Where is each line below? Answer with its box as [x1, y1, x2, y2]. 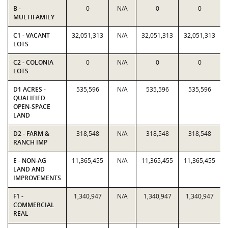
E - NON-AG [13, 156, 46, 165]
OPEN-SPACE [13, 102, 50, 111]
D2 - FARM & [13, 129, 49, 138]
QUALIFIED [13, 94, 45, 102]
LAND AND [13, 165, 45, 174]
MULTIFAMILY [13, 13, 54, 21]
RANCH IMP [13, 138, 47, 147]
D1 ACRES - [13, 85, 46, 94]
